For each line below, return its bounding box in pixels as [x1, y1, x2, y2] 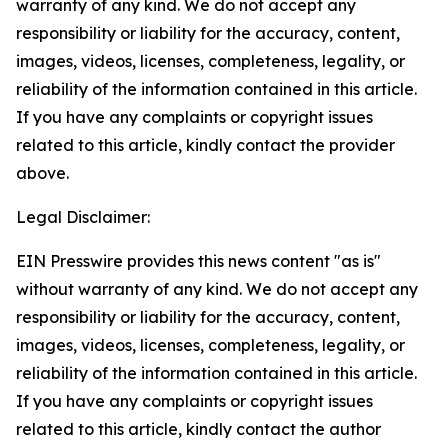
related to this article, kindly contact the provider [16, 135, 395, 155]
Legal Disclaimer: [16, 207, 150, 227]
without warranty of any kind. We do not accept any [16, 279, 418, 299]
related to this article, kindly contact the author [16, 419, 381, 439]
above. [16, 163, 69, 183]
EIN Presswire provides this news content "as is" [16, 251, 381, 271]
